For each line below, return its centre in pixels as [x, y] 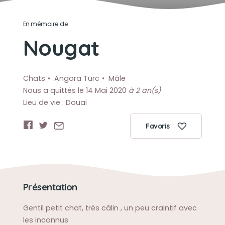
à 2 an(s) [144, 90]
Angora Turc [77, 78]
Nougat [61, 48]
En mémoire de [45, 24]
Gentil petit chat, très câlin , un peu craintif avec [110, 208]
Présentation [50, 187]
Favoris [158, 126]
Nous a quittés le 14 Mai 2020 [76, 90]
